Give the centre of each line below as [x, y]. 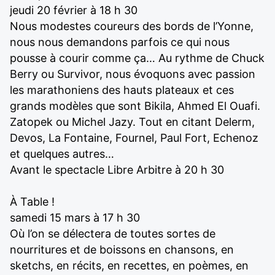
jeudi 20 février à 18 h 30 [74, 10]
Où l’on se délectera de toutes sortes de [113, 234]
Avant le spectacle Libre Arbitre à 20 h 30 [117, 170]
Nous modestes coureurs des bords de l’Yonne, [132, 26]
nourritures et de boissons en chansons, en [122, 250]
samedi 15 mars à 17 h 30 [75, 218]
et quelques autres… [62, 154]
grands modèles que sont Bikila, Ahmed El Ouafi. [135, 106]
